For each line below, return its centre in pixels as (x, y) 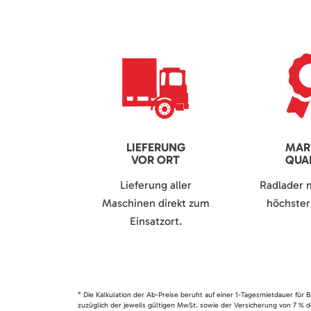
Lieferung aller (155, 185)
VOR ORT (155, 160)
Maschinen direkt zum (155, 203)
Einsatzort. (155, 221)
